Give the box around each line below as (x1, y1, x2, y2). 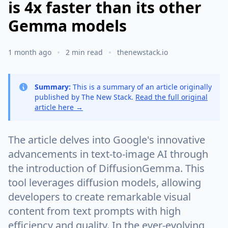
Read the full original (135, 92, 208, 102)
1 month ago (8, 47, 51, 57)
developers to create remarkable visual (8, 190, 191, 204)
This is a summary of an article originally (71, 82, 212, 92)
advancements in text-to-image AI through (8, 147, 208, 161)
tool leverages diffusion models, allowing (8, 176, 201, 189)
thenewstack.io (117, 47, 168, 57)
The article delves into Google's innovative (8, 133, 205, 147)
